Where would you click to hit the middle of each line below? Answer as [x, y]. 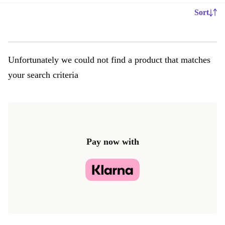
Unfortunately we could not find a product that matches [109, 60]
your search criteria [43, 75]
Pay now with [113, 142]
